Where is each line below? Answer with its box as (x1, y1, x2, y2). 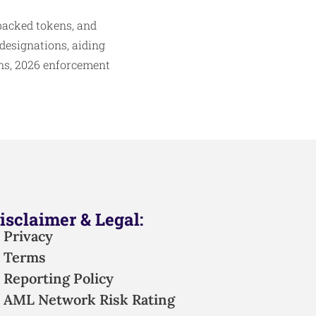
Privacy (4, 227, 54, 245)
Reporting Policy (4, 269, 114, 288)
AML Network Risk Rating (4, 291, 176, 309)
